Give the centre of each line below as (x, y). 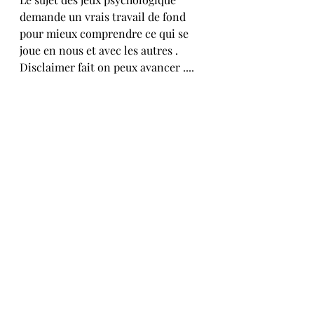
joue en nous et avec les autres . (100, 50)
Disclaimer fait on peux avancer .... (107, 67)
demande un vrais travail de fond (104, 16)
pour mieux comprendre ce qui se (105, 33)
